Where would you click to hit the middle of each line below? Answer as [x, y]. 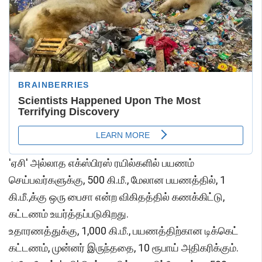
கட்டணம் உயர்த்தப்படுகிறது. [69, 214]
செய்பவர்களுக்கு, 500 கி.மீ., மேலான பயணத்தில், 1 [117, 180]
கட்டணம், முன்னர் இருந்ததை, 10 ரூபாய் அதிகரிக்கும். [124, 248]
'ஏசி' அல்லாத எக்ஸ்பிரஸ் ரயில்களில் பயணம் [101, 163]
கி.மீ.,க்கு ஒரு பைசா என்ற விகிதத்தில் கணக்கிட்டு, [117, 197]
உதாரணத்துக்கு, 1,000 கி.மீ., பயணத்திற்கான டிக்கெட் [124, 231]
